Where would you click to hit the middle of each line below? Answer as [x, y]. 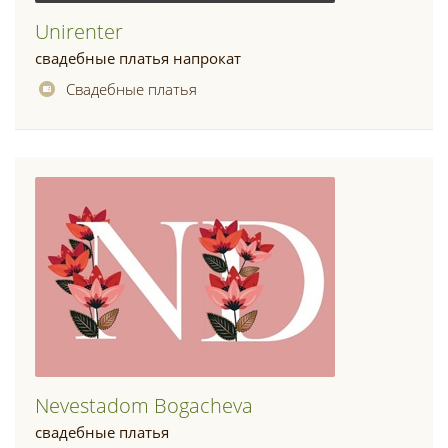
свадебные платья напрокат [138, 58]
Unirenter [79, 31]
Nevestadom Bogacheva [144, 405]
